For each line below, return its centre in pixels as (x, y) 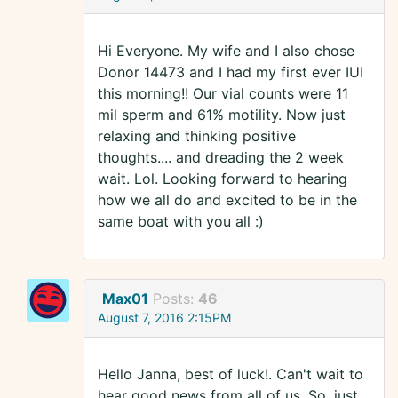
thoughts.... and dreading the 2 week (221, 158)
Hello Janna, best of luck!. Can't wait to (231, 374)
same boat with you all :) (181, 222)
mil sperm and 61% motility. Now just (222, 115)
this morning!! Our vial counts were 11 (223, 94)
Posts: (175, 299)
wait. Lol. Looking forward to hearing (223, 179)
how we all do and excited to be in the (227, 200)
